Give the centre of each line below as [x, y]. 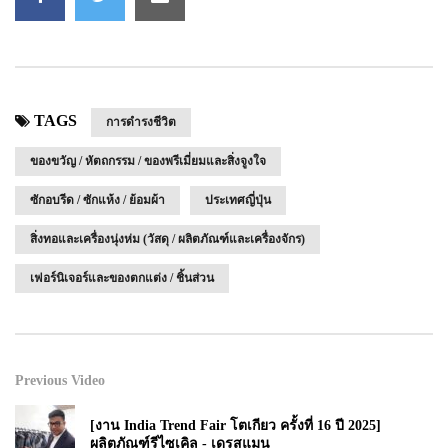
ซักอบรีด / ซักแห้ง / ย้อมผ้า [97, 200]
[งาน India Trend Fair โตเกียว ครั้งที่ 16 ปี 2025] [235, 426]
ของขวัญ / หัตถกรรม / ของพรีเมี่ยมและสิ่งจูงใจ [148, 161]
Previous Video [60, 381]
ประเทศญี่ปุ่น [238, 200]
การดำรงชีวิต [141, 122]
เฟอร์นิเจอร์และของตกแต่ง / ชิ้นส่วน [122, 278]
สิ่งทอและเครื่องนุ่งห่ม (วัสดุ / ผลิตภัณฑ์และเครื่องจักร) [167, 239]
